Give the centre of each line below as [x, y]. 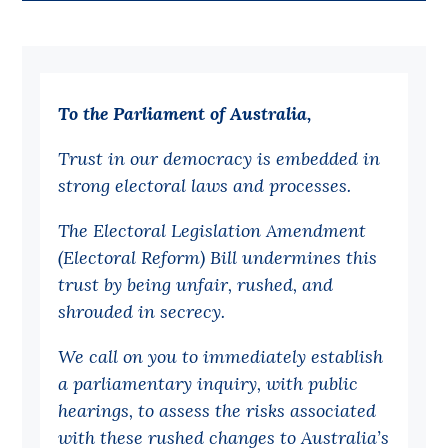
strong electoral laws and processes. [205, 185]
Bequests [82, 34]
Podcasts [80, 409]
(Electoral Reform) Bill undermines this [218, 257]
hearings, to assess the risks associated [217, 410]
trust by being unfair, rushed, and [196, 284]
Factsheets [89, 186]
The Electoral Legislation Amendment [212, 230]
